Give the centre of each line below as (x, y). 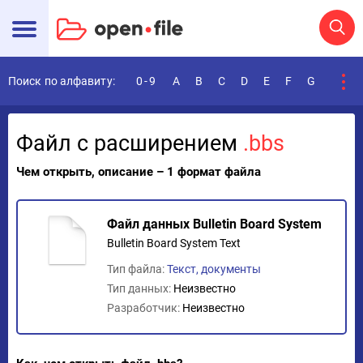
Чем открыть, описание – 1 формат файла (139, 172)
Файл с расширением (130, 143)
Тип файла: (137, 269)
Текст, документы (214, 269)
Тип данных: (140, 288)
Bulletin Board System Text (174, 243)
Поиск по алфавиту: (62, 81)
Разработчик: (145, 308)
